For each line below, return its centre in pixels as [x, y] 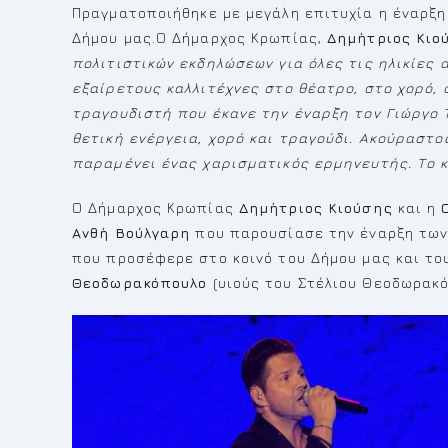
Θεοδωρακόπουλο [140, 282]
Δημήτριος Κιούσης [315, 207]
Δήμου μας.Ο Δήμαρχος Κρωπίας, [199, 37]
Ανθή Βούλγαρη [131, 232]
